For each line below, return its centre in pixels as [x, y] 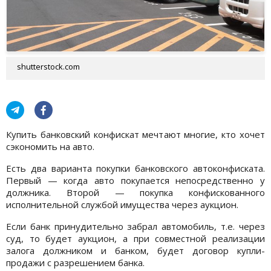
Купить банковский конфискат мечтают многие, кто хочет [135, 134]
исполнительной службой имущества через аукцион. [122, 204]
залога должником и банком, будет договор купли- [135, 250]
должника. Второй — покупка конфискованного [135, 192]
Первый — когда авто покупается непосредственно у [135, 180]
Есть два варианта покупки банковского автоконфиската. [135, 168]
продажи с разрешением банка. [75, 262]
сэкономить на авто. [50, 146]
